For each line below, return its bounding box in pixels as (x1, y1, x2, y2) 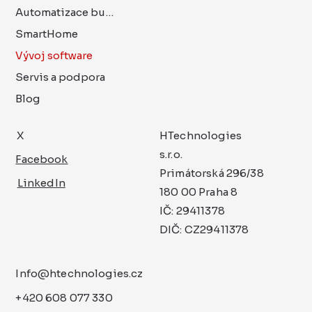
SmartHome (15, 26, 79, 40)
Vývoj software (15, 48, 93, 62)
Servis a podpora (15, 70, 106, 84)
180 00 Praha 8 (159, 185, 238, 198)
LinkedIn (17, 176, 65, 190)
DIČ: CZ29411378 (159, 222, 249, 236)
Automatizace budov (105, 5, 114, 19)
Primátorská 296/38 (159, 166, 264, 180)
